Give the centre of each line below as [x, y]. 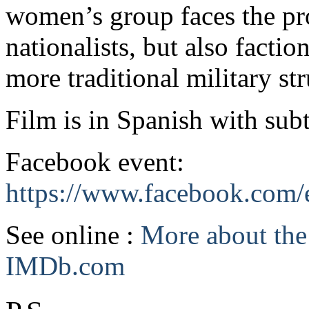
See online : [73, 235]
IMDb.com [65, 266]
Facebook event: [95, 161]
